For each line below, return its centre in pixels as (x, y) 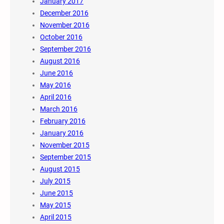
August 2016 (60, 61)
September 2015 (65, 157)
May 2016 (55, 85)
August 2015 (60, 169)
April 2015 (56, 217)
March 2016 (59, 109)
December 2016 (64, 13)
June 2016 (56, 73)
